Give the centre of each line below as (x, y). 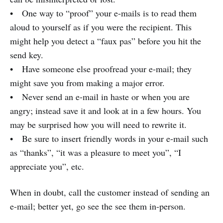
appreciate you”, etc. (47, 166)
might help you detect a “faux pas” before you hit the (106, 41)
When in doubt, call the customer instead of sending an (110, 192)
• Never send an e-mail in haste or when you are (100, 97)
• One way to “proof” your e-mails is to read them (103, 13)
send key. (27, 55)
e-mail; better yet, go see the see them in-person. (98, 206)
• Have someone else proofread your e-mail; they (101, 69)
